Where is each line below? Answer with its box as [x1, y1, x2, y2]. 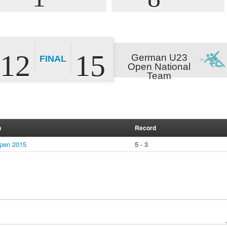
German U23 [131, 52, 187, 63]
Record [135, 123, 156, 132]
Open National [128, 61, 191, 72]
